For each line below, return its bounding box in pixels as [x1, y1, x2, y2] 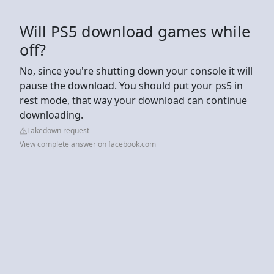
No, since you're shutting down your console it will [20, 64, 253, 78]
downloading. [20, 108, 83, 122]
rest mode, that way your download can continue [20, 93, 247, 107]
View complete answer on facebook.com [20, 138, 156, 149]
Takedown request [27, 125, 89, 136]
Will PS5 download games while [20, 20, 250, 42]
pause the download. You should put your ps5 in [20, 78, 243, 92]
